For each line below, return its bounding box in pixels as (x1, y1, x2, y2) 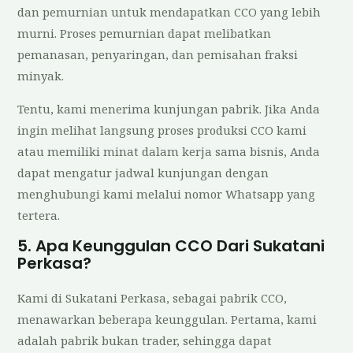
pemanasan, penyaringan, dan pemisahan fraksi (17, 46, 299, 63)
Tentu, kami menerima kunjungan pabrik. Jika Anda (17, 100, 321, 117)
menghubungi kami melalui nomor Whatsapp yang (17, 185, 316, 202)
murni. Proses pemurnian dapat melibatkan (17, 25, 272, 42)
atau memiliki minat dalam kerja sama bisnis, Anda (17, 143, 321, 159)
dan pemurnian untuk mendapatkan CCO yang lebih (17, 4, 321, 20)
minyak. (17, 68, 65, 84)
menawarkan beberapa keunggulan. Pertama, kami (17, 311, 318, 328)
